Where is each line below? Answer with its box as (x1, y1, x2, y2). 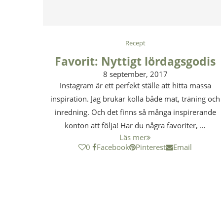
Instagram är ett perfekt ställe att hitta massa (59, 80, 211, 90)
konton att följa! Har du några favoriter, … (65, 120, 206, 130)
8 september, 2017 (103, 69, 168, 79)
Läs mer (119, 132, 147, 142)
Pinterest (136, 142, 166, 152)
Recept (125, 38, 146, 47)
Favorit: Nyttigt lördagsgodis (55, 53, 216, 69)
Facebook (97, 142, 130, 152)
